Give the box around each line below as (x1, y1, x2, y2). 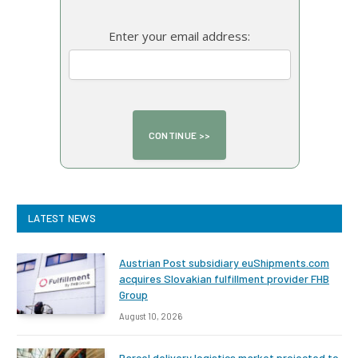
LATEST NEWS (28, 212, 96, 225)
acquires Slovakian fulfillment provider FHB (119, 272, 329, 286)
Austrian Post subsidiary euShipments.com (119, 256, 329, 270)
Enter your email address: (109, 28, 250, 45)
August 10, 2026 (119, 311, 182, 322)
